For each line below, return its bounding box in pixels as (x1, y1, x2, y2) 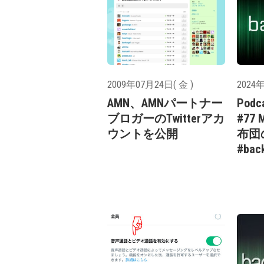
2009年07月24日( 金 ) (107, 79, 193, 91)
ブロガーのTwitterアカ (107, 111, 225, 126)
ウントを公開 (107, 127, 178, 141)
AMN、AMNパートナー (107, 96, 223, 111)
